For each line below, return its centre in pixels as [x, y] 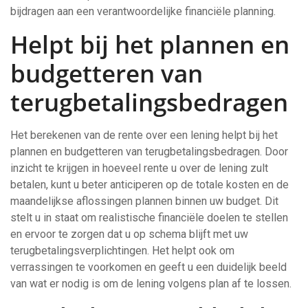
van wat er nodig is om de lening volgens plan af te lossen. [151, 284]
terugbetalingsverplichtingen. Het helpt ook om [122, 251]
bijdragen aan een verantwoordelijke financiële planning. [143, 11]
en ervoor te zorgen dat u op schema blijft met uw [129, 234]
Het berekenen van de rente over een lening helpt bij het [144, 135]
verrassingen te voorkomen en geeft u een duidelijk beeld [148, 267]
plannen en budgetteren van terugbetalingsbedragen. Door [149, 152]
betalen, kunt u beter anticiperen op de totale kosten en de [150, 185]
